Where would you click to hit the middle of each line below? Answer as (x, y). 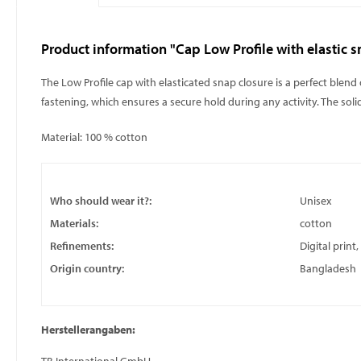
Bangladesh (328, 268)
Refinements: (82, 246)
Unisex (315, 201)
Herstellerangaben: (88, 330)
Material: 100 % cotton (94, 137)
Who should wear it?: (101, 201)
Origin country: (87, 268)
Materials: (74, 223)
